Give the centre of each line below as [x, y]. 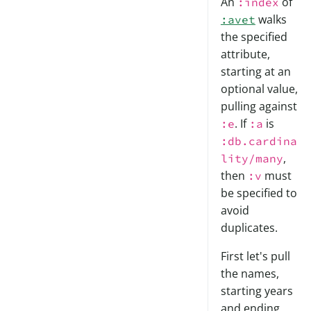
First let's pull [255, 257]
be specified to [259, 193]
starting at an [255, 72]
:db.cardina [259, 141]
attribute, [245, 54]
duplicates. [249, 228]
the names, [250, 274]
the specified [254, 37]
